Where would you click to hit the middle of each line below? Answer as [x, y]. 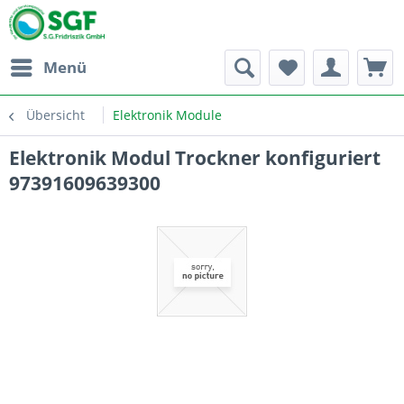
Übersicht [55, 115]
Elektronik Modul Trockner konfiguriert [195, 158]
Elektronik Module [167, 115]
